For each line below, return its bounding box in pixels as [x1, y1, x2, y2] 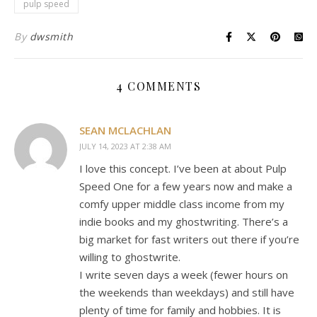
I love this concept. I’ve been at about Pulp [79, 161, 287, 175]
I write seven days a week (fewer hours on [79, 267, 288, 282]
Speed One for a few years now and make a [79, 179, 292, 193]
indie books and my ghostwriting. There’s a [79, 214, 288, 229]
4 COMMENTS [116, 79, 201, 93]
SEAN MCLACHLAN [79, 123, 171, 137]
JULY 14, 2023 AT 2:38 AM [79, 141, 171, 151]
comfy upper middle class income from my [79, 197, 284, 211]
